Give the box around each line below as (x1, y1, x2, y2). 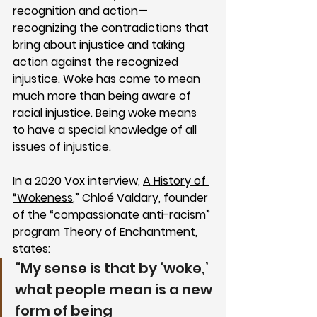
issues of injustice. (13, 138, 114, 155)
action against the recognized (13, 53, 181, 70)
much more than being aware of (13, 87, 194, 104)
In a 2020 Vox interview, (13, 172, 143, 189)
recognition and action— (13, 2, 148, 19)
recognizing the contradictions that (13, 19, 212, 36)
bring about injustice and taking (13, 36, 188, 53)
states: (13, 240, 50, 257)
